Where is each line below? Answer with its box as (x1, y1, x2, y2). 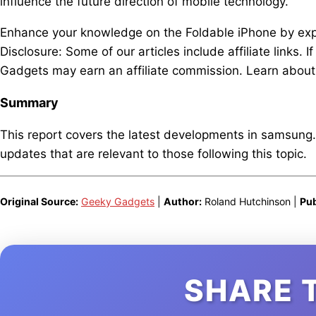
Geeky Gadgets (81, 195, 154, 208)
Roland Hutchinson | (202, 195, 300, 208)
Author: (164, 195, 202, 208)
